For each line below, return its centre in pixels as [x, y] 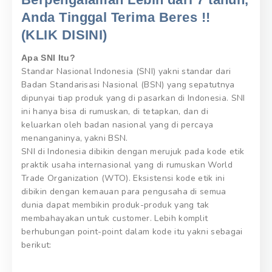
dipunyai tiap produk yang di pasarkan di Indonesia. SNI [133, 98]
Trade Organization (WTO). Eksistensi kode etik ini [123, 178]
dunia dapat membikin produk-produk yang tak [115, 205]
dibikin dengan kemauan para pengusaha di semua [124, 191]
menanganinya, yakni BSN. [75, 138]
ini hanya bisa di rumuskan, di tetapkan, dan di [115, 111]
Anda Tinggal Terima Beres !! [116, 18]
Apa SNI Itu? [48, 57]
